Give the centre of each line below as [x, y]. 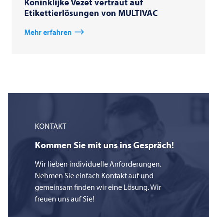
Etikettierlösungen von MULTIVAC [91, 13]
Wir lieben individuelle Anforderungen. [98, 164]
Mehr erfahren [48, 32]
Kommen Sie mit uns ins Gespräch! [104, 145]
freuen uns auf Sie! [65, 199]
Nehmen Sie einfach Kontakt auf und [94, 176]
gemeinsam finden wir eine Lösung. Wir [98, 187]
